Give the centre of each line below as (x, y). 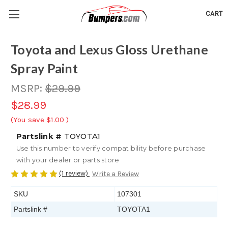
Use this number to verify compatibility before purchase (111, 148)
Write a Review (115, 174)
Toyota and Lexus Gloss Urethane (109, 50)
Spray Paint (44, 68)
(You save (27, 120)
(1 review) (74, 173)
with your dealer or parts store (68, 160)
